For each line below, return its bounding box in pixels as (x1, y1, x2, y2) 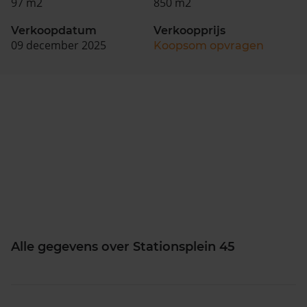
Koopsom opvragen (153, 38, 264, 52)
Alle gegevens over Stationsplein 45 (11, 238, 235, 254)
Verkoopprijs (153, 23, 225, 37)
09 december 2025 (11, 37, 106, 53)
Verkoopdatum (11, 23, 97, 37)
